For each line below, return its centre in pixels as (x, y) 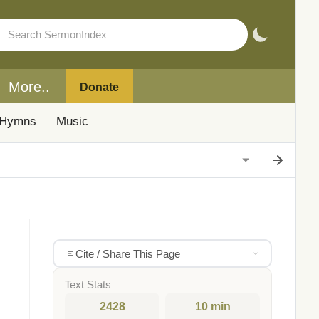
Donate (99, 87)
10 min (213, 307)
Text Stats (88, 285)
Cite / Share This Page (127, 253)
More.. (29, 87)
